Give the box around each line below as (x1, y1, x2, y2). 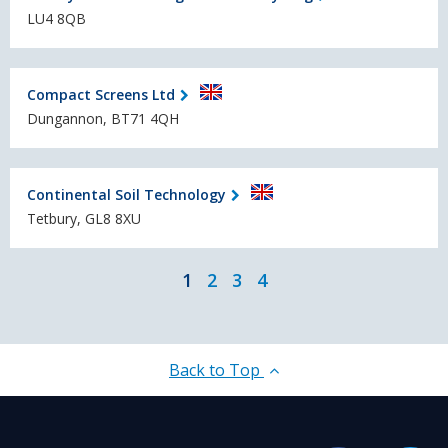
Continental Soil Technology (27, 184, 226, 204)
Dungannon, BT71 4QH (27, 109, 179, 129)
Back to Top (169, 359, 264, 382)
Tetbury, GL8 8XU (27, 209, 141, 229)
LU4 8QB (27, 9, 86, 29)
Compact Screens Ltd (27, 84, 175, 104)
